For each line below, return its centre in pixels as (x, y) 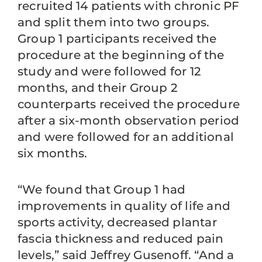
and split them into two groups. (114, 22)
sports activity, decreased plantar (117, 222)
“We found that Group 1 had (102, 189)
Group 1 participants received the (117, 39)
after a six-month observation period (129, 120)
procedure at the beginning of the (121, 55)
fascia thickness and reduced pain (121, 239)
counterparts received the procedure (129, 104)
